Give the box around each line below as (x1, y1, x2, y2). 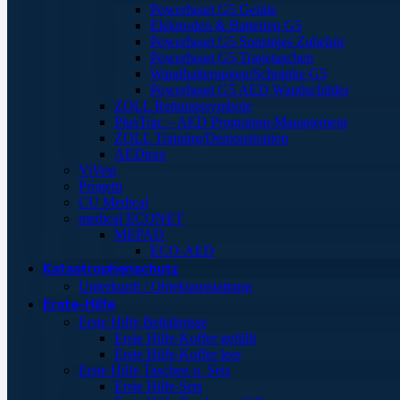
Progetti (79, 179, 122, 194)
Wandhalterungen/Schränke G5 (150, 66, 327, 81)
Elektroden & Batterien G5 (150, 18, 302, 33)
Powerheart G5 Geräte (150, 2, 277, 17)
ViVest (79, 162, 116, 178)
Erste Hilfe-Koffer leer (114, 346, 241, 362)
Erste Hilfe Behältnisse (79, 314, 207, 329)
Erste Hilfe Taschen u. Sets (79, 362, 230, 378)
